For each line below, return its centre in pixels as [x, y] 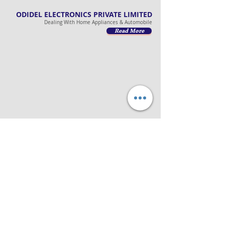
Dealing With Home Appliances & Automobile [98, 22]
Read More [129, 31]
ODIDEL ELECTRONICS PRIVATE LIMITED [84, 14]
